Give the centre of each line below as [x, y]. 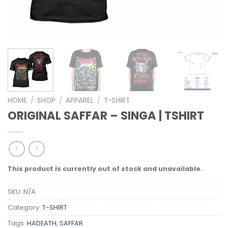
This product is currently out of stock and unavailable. [105, 169]
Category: [25, 208]
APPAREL [80, 100]
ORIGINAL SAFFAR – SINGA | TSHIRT [106, 115]
